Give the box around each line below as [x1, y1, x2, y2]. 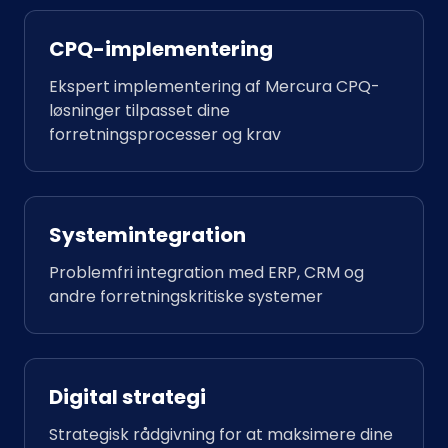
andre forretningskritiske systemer [49, 285, 323, 308]
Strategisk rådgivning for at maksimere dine [49, 423, 393, 446]
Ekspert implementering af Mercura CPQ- [49, 75, 380, 98]
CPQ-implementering [49, 35, 273, 63]
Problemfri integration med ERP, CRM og [49, 261, 364, 284]
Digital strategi [49, 383, 206, 411]
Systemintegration [49, 221, 246, 249]
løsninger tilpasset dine [49, 99, 230, 122]
